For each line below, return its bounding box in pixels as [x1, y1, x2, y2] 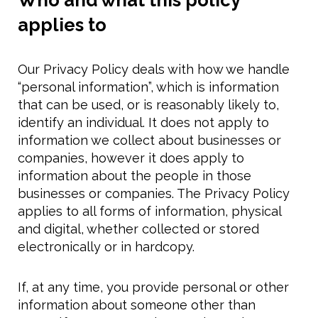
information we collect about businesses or [18, 133, 281, 148]
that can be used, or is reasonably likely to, [18, 97, 279, 112]
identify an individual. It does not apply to [18, 115, 269, 130]
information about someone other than [18, 297, 256, 312]
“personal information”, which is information [18, 79, 279, 94]
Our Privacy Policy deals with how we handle [18, 62, 290, 77]
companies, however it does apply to [18, 150, 244, 165]
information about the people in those [18, 168, 251, 183]
